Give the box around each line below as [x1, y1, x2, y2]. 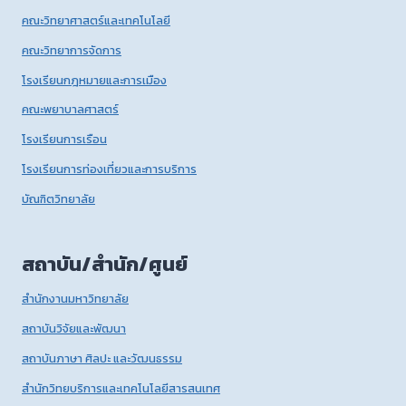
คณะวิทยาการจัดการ [22, 41, 121, 59]
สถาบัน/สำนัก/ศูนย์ [22, 248, 188, 279]
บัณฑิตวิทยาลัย [22, 189, 95, 208]
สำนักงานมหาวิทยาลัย [22, 290, 129, 308]
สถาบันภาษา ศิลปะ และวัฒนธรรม [22, 349, 182, 367]
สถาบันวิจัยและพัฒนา [22, 320, 126, 338]
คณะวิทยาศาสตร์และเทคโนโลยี [22, 11, 170, 29]
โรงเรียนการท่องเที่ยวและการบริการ [22, 159, 197, 178]
